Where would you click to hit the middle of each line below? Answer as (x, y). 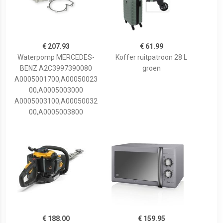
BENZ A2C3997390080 (56, 68)
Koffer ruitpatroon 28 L (151, 57)
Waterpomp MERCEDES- (56, 57)
